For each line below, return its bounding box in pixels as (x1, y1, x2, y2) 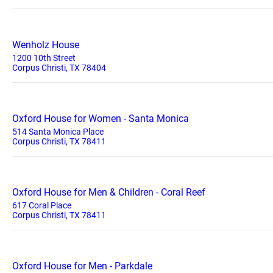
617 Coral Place (12, 200, 71, 210)
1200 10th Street (12, 53, 76, 63)
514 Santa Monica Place (12, 127, 104, 136)
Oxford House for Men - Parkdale (12, 260, 152, 272)
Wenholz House (12, 39, 79, 51)
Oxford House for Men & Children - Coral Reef (12, 186, 205, 198)
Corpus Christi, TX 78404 (12, 63, 106, 73)
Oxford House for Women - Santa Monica (12, 113, 189, 124)
